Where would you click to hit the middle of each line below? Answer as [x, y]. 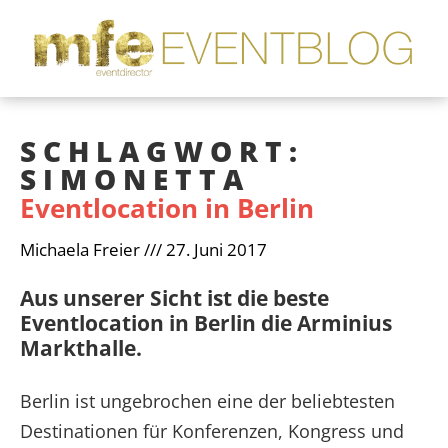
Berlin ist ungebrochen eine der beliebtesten [207, 400]
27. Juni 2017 [214, 249]
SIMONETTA [135, 178]
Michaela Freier [82, 249]
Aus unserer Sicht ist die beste [174, 297]
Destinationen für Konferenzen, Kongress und [212, 430]
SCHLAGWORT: [162, 150]
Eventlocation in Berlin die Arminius [206, 322]
